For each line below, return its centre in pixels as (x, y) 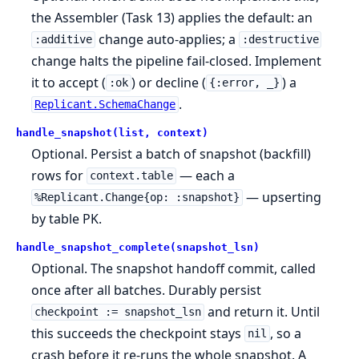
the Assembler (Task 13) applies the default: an (172, 17)
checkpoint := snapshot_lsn (117, 312)
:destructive (280, 40)
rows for (59, 175)
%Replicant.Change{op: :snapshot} (137, 198)
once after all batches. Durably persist (147, 290)
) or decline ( (168, 82)
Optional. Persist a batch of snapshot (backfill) (171, 153)
